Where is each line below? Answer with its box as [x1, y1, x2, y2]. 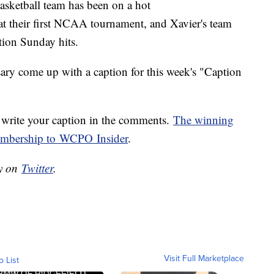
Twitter [21, 160, 53, 176]
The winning [173, 112, 234, 128]
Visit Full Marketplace [164, 252, 244, 265]
